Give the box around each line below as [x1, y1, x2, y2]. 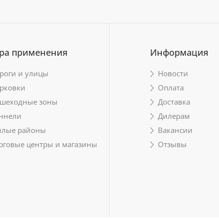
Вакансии [157, 125, 193, 135]
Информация [150, 46, 208, 58]
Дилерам [157, 111, 190, 121]
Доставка [157, 97, 190, 107]
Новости [157, 68, 188, 78]
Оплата [157, 83, 184, 92]
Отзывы [157, 139, 187, 149]
